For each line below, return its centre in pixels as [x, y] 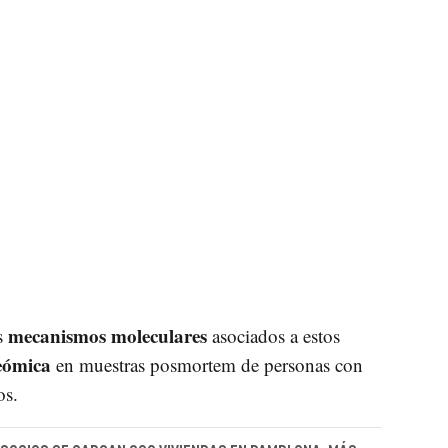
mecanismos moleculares [107, 336]
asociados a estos [273, 336]
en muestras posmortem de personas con [206, 365]
